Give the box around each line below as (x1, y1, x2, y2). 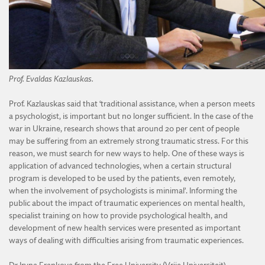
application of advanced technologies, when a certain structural (9, 161, 231, 170)
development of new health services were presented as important (9, 224, 241, 232)
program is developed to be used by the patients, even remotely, (9, 174, 235, 183)
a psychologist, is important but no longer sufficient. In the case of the (9, 112, 253, 121)
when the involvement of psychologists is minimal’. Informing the (9, 186, 237, 195)
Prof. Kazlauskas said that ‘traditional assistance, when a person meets (9, 99, 255, 108)
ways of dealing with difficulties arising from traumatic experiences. (9, 236, 244, 245)
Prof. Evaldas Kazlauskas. (9, 75, 93, 83)
